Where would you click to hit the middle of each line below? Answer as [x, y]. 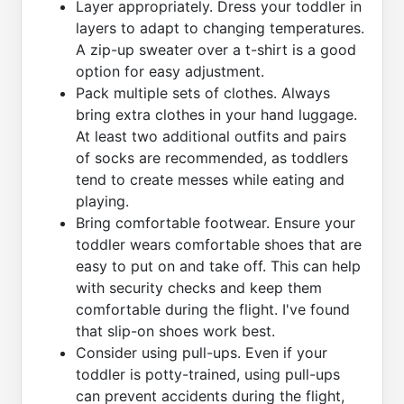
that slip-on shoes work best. [175, 331]
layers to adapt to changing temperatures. [220, 28]
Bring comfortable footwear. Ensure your [216, 222]
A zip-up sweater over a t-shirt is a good [216, 49]
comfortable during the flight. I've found [213, 309]
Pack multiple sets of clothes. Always [203, 92]
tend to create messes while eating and [210, 179]
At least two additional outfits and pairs [211, 136]
